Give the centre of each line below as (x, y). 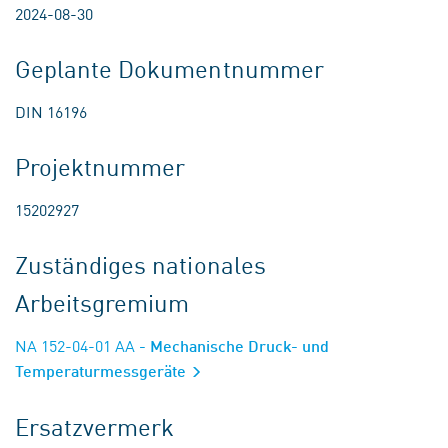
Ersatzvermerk (95, 426)
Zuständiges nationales (140, 264)
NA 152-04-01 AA (75, 345)
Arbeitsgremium (102, 302)
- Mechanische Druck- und (232, 346)
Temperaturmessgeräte (102, 371)
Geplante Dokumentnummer (169, 68)
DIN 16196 (51, 111)
